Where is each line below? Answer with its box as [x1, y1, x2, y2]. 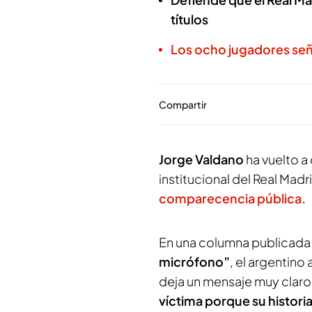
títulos [171, 11, 208, 27]
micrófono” [159, 253, 230, 270]
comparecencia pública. [159, 190, 306, 206]
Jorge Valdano [159, 151, 244, 167]
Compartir [159, 98, 207, 111]
